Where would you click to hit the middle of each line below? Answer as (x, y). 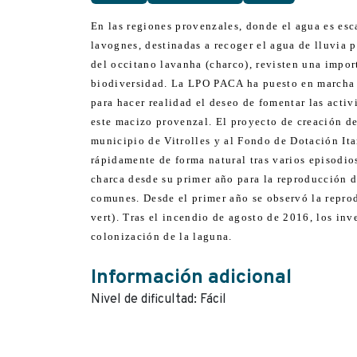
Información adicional (191, 278)
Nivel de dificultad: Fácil (159, 300)
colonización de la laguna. (162, 236)
